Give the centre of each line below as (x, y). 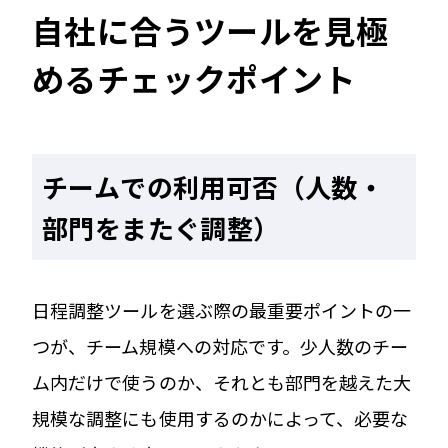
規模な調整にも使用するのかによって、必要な (220, 417)
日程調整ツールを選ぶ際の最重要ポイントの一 (222, 309)
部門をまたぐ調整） (161, 227)
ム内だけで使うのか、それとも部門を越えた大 (222, 381)
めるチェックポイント (194, 77)
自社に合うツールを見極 (210, 29)
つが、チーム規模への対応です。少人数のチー (220, 345)
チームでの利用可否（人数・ (213, 186)
